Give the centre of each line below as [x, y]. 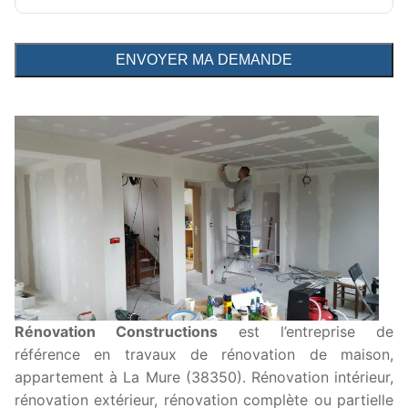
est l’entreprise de [306, 331]
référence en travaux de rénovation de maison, [204, 354]
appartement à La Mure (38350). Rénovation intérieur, [204, 377]
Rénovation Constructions [116, 331]
